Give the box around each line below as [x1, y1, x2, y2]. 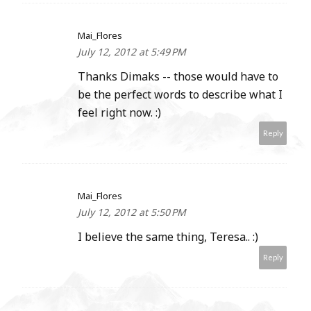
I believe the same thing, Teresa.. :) [78, 229, 258, 245]
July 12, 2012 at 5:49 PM [78, 45, 186, 59]
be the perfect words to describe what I [78, 87, 283, 103]
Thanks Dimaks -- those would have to [78, 69, 278, 85]
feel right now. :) [78, 105, 161, 121]
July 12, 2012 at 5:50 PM [78, 205, 186, 219]
